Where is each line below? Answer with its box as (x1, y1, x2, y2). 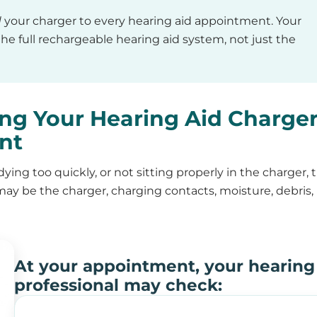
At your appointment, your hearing (14, 256, 316, 276)
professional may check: (14, 275, 223, 295)
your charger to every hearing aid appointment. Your (1, 14, 301, 28)
